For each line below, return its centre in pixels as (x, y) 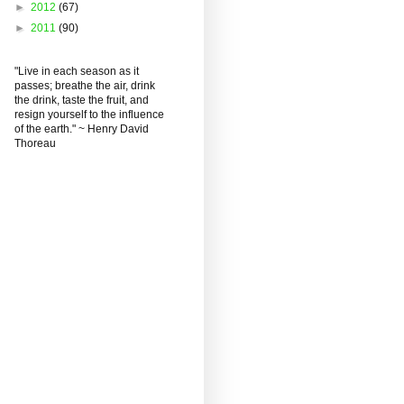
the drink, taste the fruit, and (82, 100)
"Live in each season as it (77, 71)
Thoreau (35, 143)
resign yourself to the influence (89, 114)
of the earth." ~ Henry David (82, 129)
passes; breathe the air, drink (85, 85)
